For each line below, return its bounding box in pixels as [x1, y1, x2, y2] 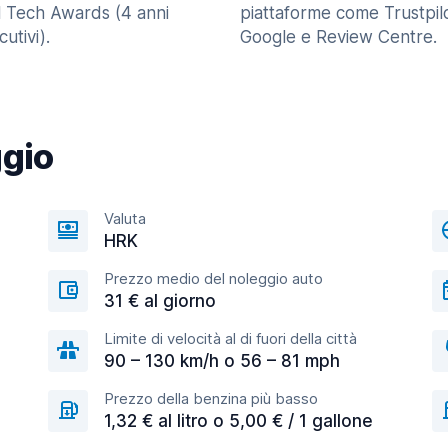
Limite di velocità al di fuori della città [104, 329, 357, 348]
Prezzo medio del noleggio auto [104, 269, 323, 288]
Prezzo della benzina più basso [104, 389, 318, 408]
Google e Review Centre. [240, 27, 437, 47]
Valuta [104, 209, 146, 228]
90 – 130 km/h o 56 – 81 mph [104, 351, 340, 371]
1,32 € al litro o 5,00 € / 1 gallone [104, 411, 373, 431]
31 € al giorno [104, 291, 216, 311]
